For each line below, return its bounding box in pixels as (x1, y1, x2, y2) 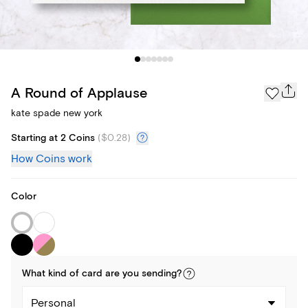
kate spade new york (11, 107, 102, 120)
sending (142, 267, 177, 280)
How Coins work (11, 152, 92, 166)
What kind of (22, 267, 82, 280)
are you (102, 267, 142, 280)
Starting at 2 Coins (11, 132, 95, 145)
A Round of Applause (11, 84, 147, 102)
